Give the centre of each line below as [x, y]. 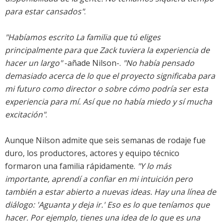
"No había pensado [159, 63]
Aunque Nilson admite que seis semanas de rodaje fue [105, 140]
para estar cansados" [45, 12]
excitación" [25, 115]
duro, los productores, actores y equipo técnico [92, 153]
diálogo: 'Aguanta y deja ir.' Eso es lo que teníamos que [107, 205]
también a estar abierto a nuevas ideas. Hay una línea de [111, 192]
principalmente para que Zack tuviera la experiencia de [107, 50]
